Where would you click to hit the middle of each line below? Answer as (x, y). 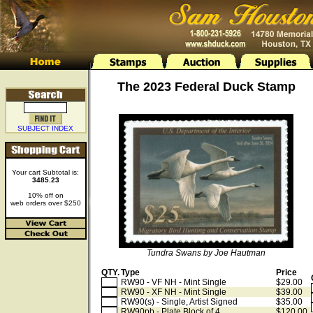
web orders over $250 (45, 203)
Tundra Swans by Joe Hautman (206, 253)
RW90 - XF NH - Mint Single (174, 292)
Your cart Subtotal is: (45, 172)
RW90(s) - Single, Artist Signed (179, 302)
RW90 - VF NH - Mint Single (174, 282)
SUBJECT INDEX (45, 128)
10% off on (45, 195)
